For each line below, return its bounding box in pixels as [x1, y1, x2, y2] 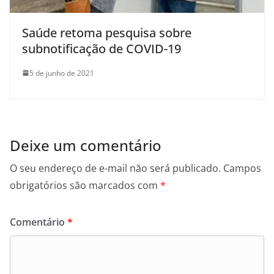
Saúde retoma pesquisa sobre [22, 24, 191, 41]
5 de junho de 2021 [29, 67, 94, 78]
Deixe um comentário [10, 135, 161, 155]
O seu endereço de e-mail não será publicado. [10, 161, 221, 175]
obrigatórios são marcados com [10, 178, 160, 192]
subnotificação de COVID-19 [22, 40, 181, 57]
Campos [223, 161, 261, 175]
